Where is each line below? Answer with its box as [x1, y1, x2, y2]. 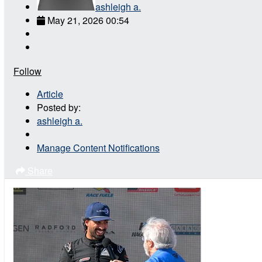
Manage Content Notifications [37, 140, 160, 154]
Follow [13, 64, 42, 78]
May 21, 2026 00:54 [47, 13, 129, 27]
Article [37, 87, 63, 101]
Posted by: [37, 100, 81, 114]
